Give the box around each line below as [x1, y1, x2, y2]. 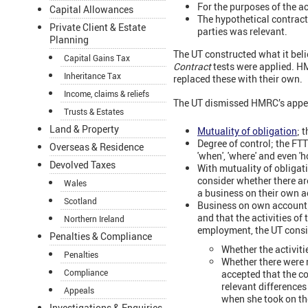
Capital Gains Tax [64, 52, 130, 64]
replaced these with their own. [173, 72, 302, 86]
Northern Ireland [64, 213, 124, 225]
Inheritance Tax [64, 70, 121, 82]
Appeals [64, 285, 94, 296]
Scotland [64, 195, 97, 207]
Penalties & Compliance [49, 230, 152, 243]
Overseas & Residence [49, 140, 144, 154]
